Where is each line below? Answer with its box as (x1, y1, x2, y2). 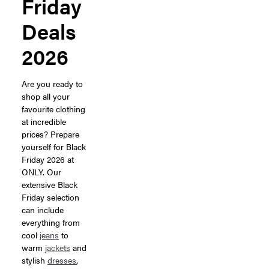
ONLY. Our (22, 165, 61, 178)
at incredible (22, 115, 66, 127)
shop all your (22, 89, 70, 102)
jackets (45, 241, 70, 253)
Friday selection (22, 190, 79, 203)
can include (22, 203, 64, 216)
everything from (22, 216, 80, 228)
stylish (22, 253, 47, 266)
